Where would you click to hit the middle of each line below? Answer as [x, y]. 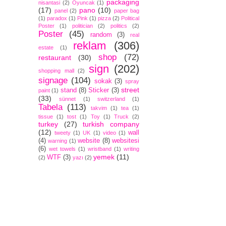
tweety [63, 132]
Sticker [99, 90]
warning [58, 140]
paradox [57, 18]
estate [46, 47]
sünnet [68, 99]
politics [119, 25]
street [130, 90]
